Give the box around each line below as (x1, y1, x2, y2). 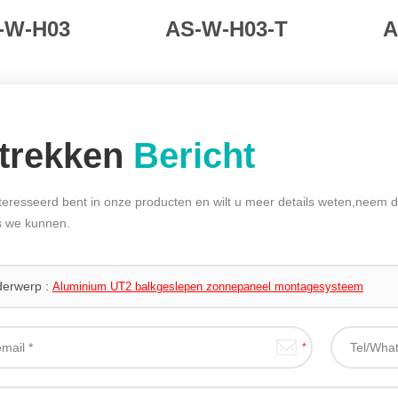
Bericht (133, 135, 255, 175)
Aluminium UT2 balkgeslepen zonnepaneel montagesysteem (52, 279, 363, 293)
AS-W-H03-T (164, 16, 288, 41)
